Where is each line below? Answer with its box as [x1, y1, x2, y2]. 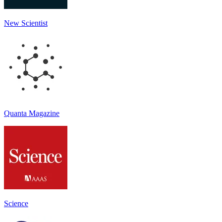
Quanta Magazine [4, 109, 59, 117]
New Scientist [4, 18, 48, 27]
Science [4, 199, 28, 208]
